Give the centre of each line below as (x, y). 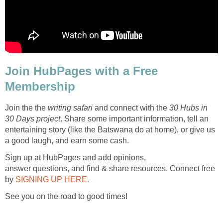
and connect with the (131, 108)
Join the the (26, 108)
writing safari (70, 108)
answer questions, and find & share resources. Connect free (110, 169)
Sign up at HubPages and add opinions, (75, 158)
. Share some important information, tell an (134, 119)
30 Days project (33, 119)
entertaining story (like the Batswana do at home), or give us (110, 130)
